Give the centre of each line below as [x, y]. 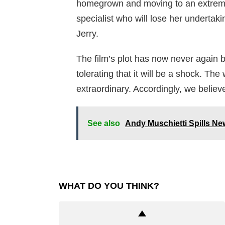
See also [104, 124]
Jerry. [87, 34]
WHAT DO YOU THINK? [109, 186]
